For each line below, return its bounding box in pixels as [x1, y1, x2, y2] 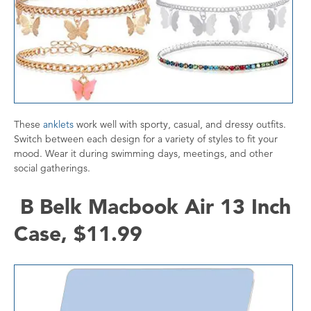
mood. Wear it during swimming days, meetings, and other [14, 147, 273, 160]
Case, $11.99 [14, 220, 142, 247]
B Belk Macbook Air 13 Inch [14, 193, 291, 220]
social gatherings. [14, 162, 90, 175]
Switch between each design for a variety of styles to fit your [14, 133, 278, 146]
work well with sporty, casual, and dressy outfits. [74, 118, 286, 131]
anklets [40, 118, 74, 131]
